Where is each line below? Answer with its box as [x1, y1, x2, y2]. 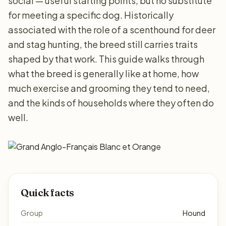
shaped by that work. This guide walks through [8, 53, 204, 65]
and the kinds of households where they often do [8, 97, 214, 108]
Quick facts [21, 186, 74, 199]
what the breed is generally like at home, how [8, 68, 199, 79]
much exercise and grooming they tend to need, [8, 82, 210, 94]
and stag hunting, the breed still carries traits [8, 38, 198, 50]
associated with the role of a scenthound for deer [8, 24, 215, 35]
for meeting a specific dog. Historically [8, 9, 174, 21]
